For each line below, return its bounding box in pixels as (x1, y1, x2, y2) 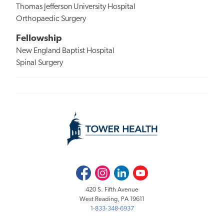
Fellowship (16, 33, 62, 43)
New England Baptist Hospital (16, 46, 114, 55)
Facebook (75, 167, 102, 174)
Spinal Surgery (16, 58, 63, 67)
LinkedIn (114, 167, 137, 174)
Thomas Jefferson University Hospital (16, 2, 135, 11)
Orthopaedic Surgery (16, 14, 86, 23)
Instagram (94, 167, 121, 174)
